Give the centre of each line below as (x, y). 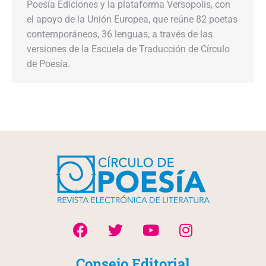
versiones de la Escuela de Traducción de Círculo (128, 49)
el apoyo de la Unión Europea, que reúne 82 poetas (132, 19)
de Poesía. (48, 64)
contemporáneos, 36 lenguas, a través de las (120, 34)
